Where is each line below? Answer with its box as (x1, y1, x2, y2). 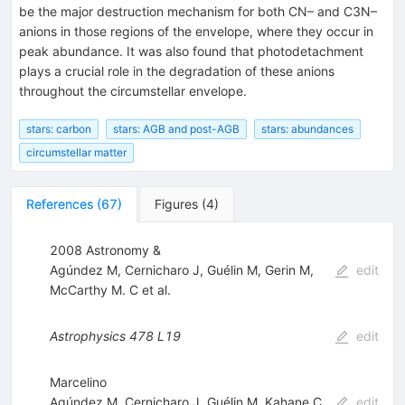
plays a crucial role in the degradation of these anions (19, 62, 334, 79)
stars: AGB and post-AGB (113, 121, 240, 136)
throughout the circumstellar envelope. (19, 82, 247, 99)
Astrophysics (49, 328, 126, 344)
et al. (137, 282, 171, 298)
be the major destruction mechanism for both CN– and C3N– (19, 3, 377, 19)
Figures (155, 196, 198, 212)
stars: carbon (26, 121, 91, 136)
